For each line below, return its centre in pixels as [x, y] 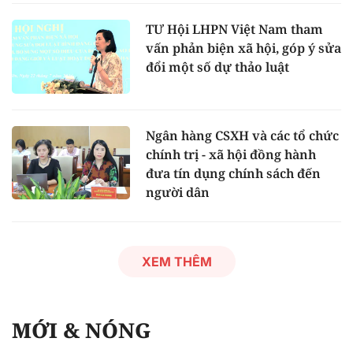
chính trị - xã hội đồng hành [231, 154]
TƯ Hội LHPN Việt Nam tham [234, 29]
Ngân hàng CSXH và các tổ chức [242, 135]
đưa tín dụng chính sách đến [233, 173]
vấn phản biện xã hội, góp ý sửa [243, 48]
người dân [178, 192]
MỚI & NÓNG [82, 330]
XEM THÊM [176, 261]
